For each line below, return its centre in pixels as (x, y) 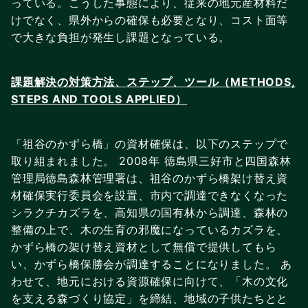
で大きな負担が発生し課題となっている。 (121, 37)
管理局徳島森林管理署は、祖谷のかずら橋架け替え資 (150, 178)
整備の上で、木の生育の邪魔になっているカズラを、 (150, 229)
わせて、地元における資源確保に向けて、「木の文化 (150, 281)
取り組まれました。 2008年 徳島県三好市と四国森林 (151, 161)
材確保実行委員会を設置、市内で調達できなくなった (150, 195)
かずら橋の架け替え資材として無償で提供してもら (144, 246)
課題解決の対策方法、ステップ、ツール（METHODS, (153, 81)
